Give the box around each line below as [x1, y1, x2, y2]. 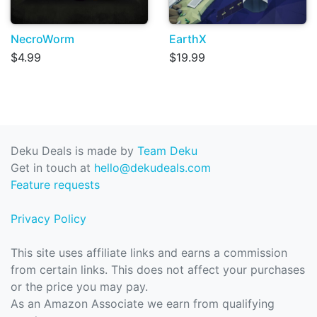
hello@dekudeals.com [94, 161, 211, 175]
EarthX [169, 32, 207, 47]
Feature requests [11, 178, 100, 192]
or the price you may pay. [11, 279, 148, 294]
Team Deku [137, 144, 197, 158]
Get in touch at [11, 161, 94, 175]
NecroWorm [11, 32, 74, 47]
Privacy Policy [11, 212, 86, 226]
